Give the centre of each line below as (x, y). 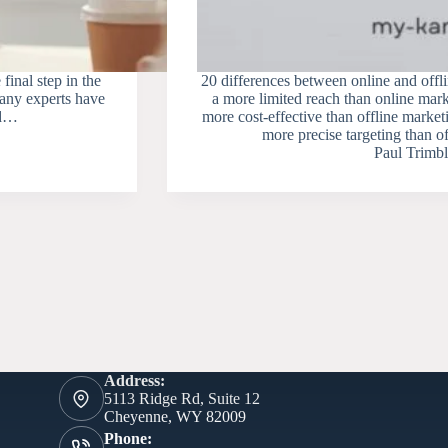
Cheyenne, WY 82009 (174, 416)
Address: (134, 380)
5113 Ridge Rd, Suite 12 (181, 398)
